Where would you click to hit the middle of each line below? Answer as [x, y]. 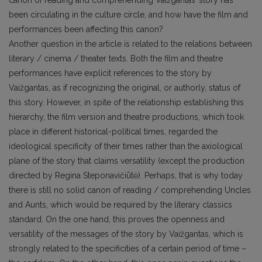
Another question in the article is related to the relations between [130, 44]
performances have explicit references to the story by [110, 73]
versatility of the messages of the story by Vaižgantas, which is [126, 234]
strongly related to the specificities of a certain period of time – [127, 248]
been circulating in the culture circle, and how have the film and [128, 14]
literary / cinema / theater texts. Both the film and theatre [116, 58]
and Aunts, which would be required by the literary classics [120, 204]
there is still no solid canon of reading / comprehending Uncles [130, 190]
